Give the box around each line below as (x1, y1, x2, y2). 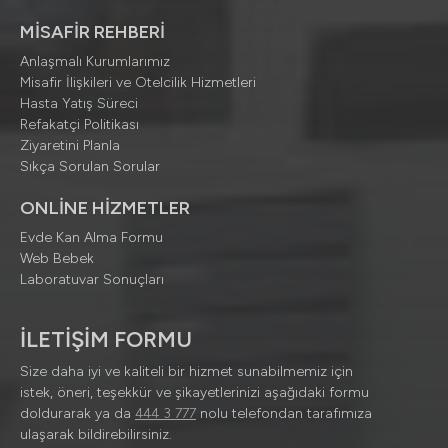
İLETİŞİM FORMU (20, 326, 192, 354)
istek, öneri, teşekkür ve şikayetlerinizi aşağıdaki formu (20, 384, 369, 402)
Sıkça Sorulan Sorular (20, 158, 160, 176)
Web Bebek (20, 250, 94, 268)
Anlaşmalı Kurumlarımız (20, 53, 170, 71)
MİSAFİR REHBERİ (20, 21, 165, 44)
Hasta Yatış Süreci (20, 95, 138, 113)
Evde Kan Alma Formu (20, 229, 163, 247)
